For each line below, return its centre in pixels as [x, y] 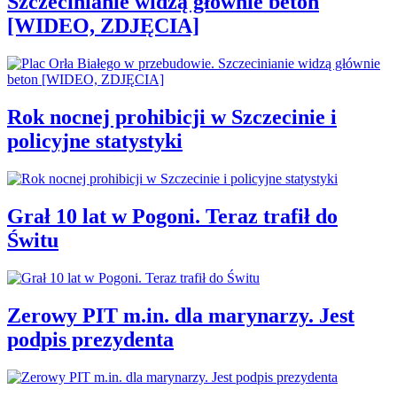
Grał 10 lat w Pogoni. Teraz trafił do [172, 216]
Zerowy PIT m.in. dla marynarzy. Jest [181, 315]
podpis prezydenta [90, 339]
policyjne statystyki [95, 141]
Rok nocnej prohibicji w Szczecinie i [172, 117]
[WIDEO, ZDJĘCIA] [103, 26]
